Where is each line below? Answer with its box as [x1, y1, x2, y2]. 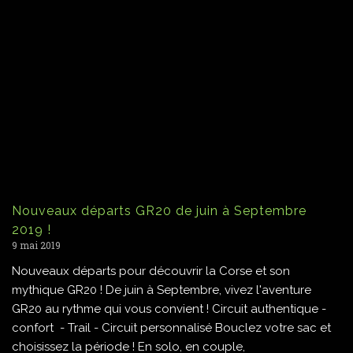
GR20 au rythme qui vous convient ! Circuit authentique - [12, 301, 326, 316]
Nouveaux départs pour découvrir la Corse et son [12, 263, 290, 278]
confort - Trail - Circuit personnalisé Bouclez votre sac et [12, 320, 331, 335]
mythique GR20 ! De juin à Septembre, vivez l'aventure [12, 282, 311, 297]
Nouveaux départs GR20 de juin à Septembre [12, 203, 307, 218]
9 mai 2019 [12, 238, 61, 251]
